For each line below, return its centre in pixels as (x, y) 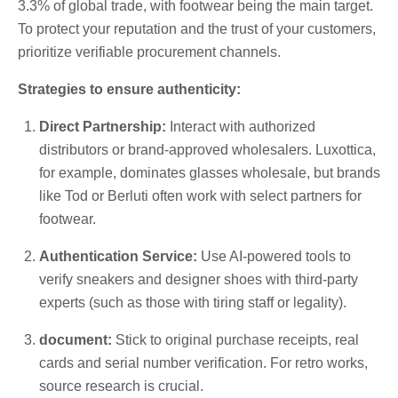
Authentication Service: (118, 256)
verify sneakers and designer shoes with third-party (199, 279)
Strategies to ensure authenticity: (129, 89)
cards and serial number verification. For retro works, (203, 362)
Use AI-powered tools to (274, 256)
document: (76, 339)
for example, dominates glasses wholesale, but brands (210, 172)
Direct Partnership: (103, 126)
